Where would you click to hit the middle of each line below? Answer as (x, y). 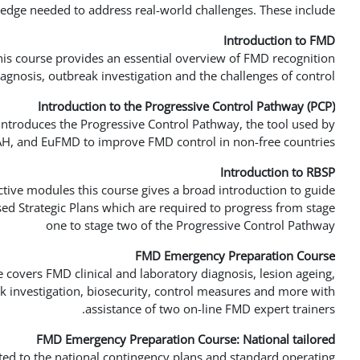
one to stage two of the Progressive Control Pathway (190, 225)
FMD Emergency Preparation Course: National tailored (186, 339)
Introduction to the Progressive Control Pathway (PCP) (186, 106)
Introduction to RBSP (278, 172)
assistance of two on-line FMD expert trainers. (210, 309)
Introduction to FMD (279, 40)
